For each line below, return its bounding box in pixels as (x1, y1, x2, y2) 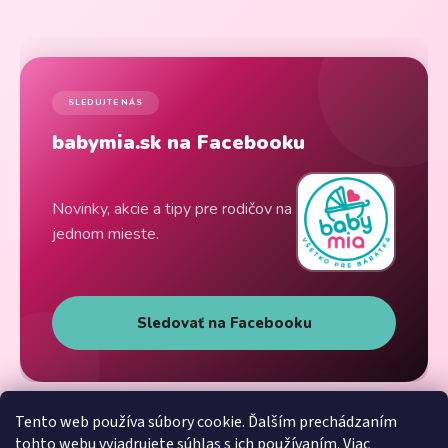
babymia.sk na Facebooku (52, 129, 305, 157)
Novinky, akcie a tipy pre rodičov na (52, 198, 292, 221)
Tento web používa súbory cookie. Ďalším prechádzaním (15, 411, 397, 433)
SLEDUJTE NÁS (68, 97, 144, 109)
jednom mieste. (52, 223, 159, 246)
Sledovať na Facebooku (136, 313, 312, 334)
